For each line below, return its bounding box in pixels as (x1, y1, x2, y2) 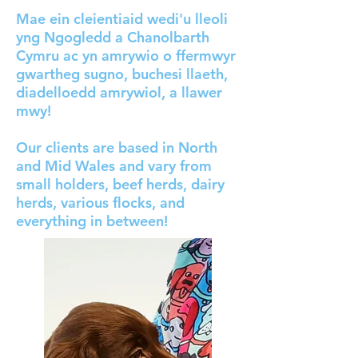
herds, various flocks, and (16, 193, 185, 212)
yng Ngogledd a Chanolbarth (16, 28, 209, 46)
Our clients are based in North (16, 138, 217, 157)
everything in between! (16, 212, 168, 230)
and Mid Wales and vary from (16, 157, 212, 175)
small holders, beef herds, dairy (16, 175, 225, 193)
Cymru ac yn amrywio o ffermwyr (16, 46, 236, 65)
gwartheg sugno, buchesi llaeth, (16, 65, 228, 83)
